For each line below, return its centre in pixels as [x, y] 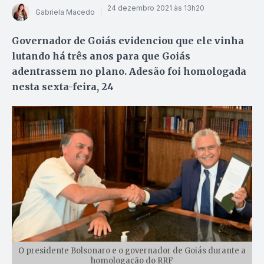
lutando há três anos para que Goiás [101, 56]
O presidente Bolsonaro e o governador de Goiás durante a [132, 250]
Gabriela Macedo [65, 12]
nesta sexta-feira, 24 [63, 86]
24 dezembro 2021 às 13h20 [156, 8]
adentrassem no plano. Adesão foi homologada [129, 71]
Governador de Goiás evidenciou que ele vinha [128, 40]
